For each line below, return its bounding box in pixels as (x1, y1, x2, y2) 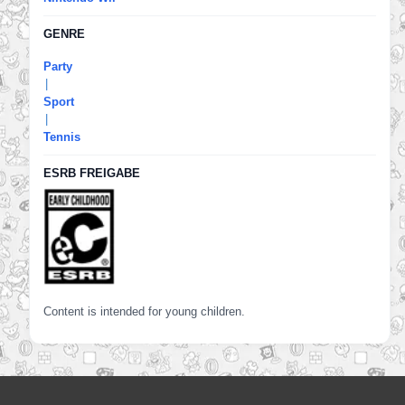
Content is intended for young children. (43, 304, 245, 318)
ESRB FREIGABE (43, 166, 140, 181)
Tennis (43, 130, 80, 145)
